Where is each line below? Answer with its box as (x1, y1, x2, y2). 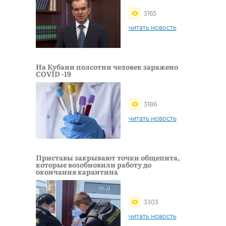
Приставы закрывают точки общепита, (36, 152, 180, 162)
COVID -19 (36, 68, 71, 79)
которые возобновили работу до (36, 159, 151, 169)
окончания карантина (36, 166, 118, 177)
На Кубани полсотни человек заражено (36, 61, 178, 72)
